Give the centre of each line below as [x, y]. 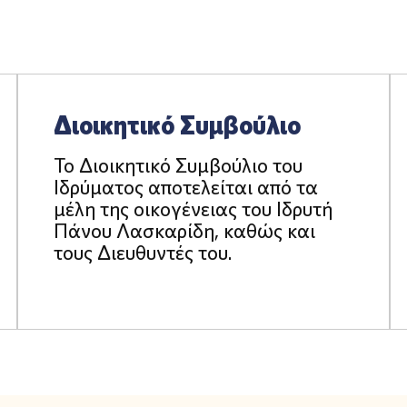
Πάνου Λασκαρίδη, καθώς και [184, 230]
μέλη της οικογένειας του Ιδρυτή [193, 208]
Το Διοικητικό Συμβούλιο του [178, 165]
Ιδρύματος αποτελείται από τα [185, 187]
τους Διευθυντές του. [142, 252]
